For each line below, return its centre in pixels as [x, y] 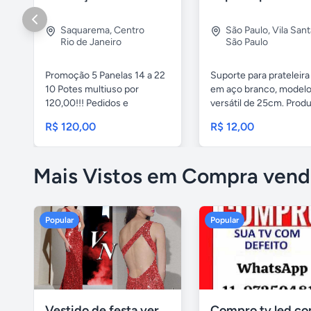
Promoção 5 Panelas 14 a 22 [105, 76]
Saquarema [85, 31]
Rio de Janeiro [91, 42]
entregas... [68, 117]
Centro [129, 31]
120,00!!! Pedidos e [87, 103]
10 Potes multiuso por [92, 90]
